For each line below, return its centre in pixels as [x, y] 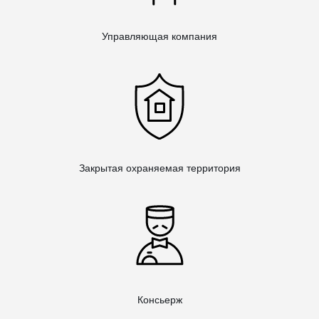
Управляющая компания [159, 36]
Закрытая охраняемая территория [159, 168]
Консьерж [159, 299]
